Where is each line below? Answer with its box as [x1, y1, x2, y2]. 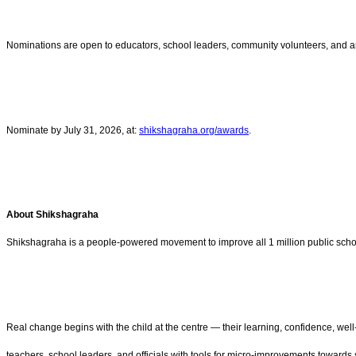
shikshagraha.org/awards [139, 124, 249, 136]
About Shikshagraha [6, 209, 99, 221]
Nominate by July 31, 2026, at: [6, 124, 139, 136]
